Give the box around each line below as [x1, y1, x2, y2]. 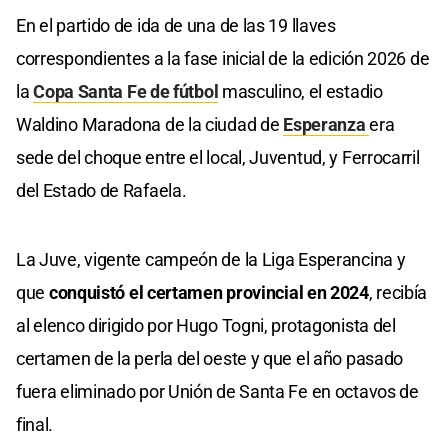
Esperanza [283, 114, 370, 136]
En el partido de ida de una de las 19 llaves [16, 15, 336, 37]
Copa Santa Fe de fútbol [33, 81, 219, 103]
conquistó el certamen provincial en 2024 [48, 282, 369, 304]
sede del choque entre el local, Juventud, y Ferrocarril [16, 147, 420, 169]
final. [16, 414, 54, 436]
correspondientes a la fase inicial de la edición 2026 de [16, 48, 430, 70]
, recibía [368, 282, 428, 304]
